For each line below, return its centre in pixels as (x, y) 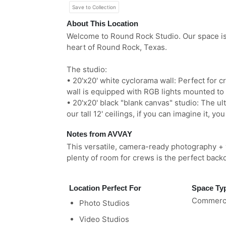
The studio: (87, 69)
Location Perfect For (105, 188)
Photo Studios (104, 203)
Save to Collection (94, 7)
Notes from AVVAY (99, 134)
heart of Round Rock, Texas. (117, 47)
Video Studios (104, 219)
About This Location (102, 23)
